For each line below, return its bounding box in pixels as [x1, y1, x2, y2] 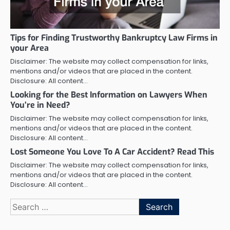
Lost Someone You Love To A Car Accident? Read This [10, 146, 214, 157]
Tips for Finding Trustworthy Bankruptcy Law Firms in [10, 32, 218, 43]
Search [10, 198, 39, 210]
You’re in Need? [10, 99, 70, 110]
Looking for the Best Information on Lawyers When [10, 89, 207, 100]
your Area [10, 42, 49, 53]
